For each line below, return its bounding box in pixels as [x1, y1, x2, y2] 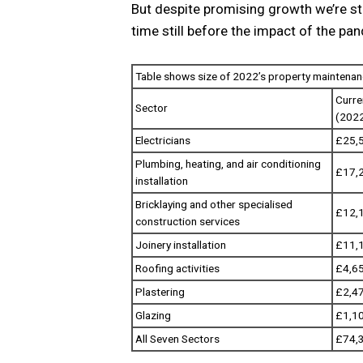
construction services [135, 214, 240, 228]
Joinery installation [135, 237, 226, 251]
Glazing [135, 308, 171, 322]
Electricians [135, 133, 190, 147]
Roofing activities [135, 261, 220, 275]
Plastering [135, 284, 185, 298]
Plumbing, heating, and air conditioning [135, 156, 321, 170]
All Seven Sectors [135, 331, 220, 345]
